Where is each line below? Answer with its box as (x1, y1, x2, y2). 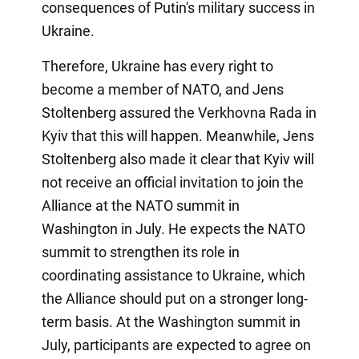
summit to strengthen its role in (41, 243, 240, 260)
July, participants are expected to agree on (41, 336, 311, 353)
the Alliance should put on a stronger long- (41, 289, 308, 307)
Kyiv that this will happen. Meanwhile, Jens (41, 127, 314, 144)
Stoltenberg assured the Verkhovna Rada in (41, 103, 317, 121)
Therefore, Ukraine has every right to (41, 57, 273, 75)
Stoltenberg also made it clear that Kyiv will (41, 150, 314, 167)
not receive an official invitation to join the (41, 173, 304, 191)
